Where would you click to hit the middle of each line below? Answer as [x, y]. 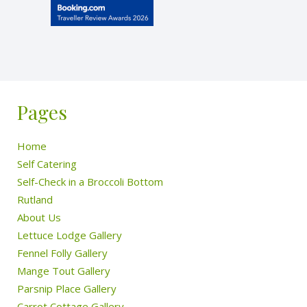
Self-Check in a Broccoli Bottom [90, 182]
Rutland [35, 200]
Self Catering [47, 164]
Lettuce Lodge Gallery [70, 235]
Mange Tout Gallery [64, 271]
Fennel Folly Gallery [62, 253]
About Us [39, 218]
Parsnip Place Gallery [67, 289]
